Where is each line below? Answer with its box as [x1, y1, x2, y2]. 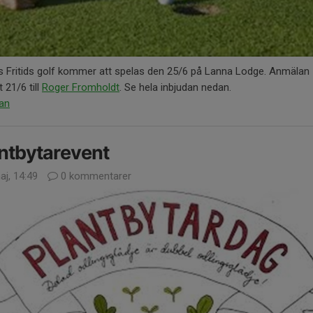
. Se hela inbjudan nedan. [119, 80, 231, 94]
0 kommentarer [58, 169, 131, 182]
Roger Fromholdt [42, 80, 119, 94]
